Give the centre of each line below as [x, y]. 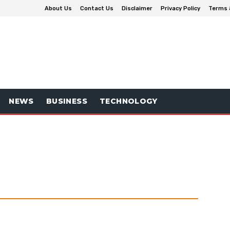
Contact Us [97, 8]
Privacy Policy [180, 8]
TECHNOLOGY [129, 101]
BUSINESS [67, 101]
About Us [58, 8]
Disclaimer [137, 8]
